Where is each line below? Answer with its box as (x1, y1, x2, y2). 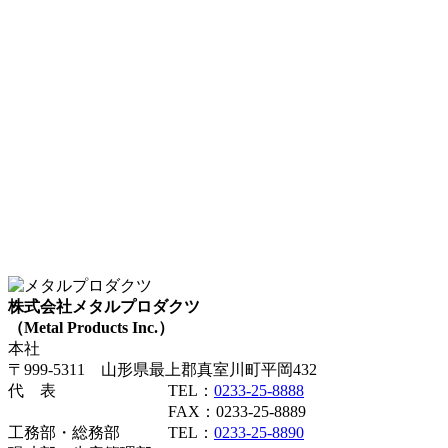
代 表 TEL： (8, 382, 214, 400)
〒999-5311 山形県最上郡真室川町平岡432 (8, 361, 317, 379)
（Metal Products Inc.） (8, 319, 174, 337)
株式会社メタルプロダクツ (8, 298, 200, 316)
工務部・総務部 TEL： (8, 424, 214, 442)
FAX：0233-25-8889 (8, 403, 306, 421)
